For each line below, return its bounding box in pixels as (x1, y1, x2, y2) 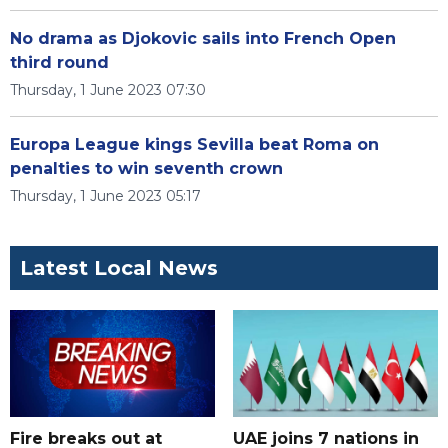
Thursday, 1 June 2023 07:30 (10, 81, 206, 99)
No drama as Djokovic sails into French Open (10, 29, 396, 48)
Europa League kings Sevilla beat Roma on (10, 135, 379, 154)
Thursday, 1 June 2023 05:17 (10, 187, 201, 205)
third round (10, 53, 109, 72)
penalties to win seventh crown (10, 159, 283, 178)
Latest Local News (20, 256, 218, 280)
